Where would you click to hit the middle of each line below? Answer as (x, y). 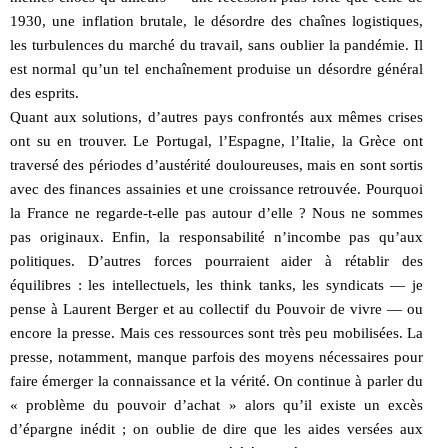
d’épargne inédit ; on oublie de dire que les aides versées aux (216, 428)
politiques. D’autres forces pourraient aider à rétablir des (216, 260)
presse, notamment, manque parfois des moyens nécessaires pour (216, 356)
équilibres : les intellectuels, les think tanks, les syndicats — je (216, 284)
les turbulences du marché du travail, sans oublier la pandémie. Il (216, 44)
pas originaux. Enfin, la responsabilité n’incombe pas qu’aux (216, 236)
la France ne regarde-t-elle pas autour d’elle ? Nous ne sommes (216, 212)
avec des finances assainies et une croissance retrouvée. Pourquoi (216, 188)
